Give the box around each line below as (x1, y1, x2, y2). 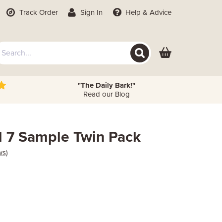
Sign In (78, 8, 103, 17)
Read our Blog (83, 90, 130, 99)
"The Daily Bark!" (77, 81, 135, 90)
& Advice (141, 8, 171, 17)
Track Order (17, 8, 58, 17)
